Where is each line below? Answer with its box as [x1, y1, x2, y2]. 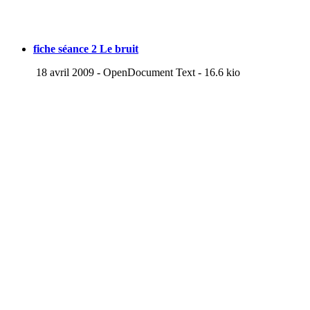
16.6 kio [204, 66, 240, 78]
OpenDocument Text [103, 66, 195, 78]
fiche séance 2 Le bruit [33, 42, 138, 55]
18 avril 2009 [33, 66, 94, 78]
